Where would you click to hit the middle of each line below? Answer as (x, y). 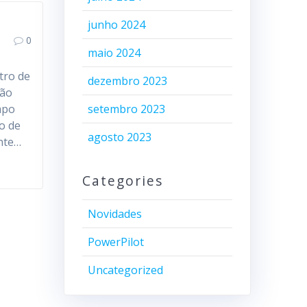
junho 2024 (116, 25)
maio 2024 (114, 53)
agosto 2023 (119, 137)
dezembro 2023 (127, 81)
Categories (122, 181)
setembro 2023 (126, 109)
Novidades (114, 214)
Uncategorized (125, 270)
